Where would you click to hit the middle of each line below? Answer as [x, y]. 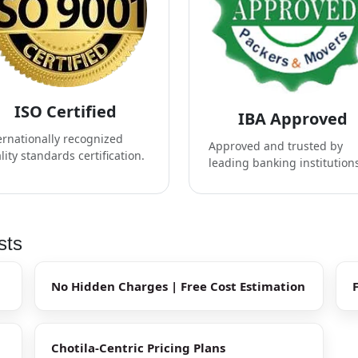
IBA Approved [293, 119]
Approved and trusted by [276, 146]
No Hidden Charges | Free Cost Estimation [178, 286]
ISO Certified [65, 111]
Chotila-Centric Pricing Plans [138, 347]
